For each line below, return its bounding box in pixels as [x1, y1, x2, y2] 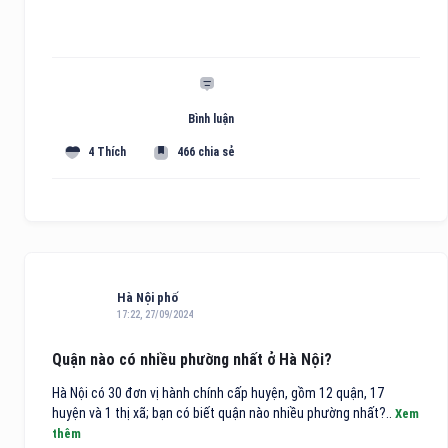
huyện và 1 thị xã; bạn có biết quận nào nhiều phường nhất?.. [52, 404, 395, 421]
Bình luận [187, 112, 234, 127]
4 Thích [88, 145, 127, 160]
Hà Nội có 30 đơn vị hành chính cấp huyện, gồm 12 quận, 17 [52, 384, 384, 401]
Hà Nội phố [117, 289, 178, 305]
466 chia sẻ [177, 145, 236, 160]
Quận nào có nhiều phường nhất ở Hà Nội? [52, 349, 332, 369]
